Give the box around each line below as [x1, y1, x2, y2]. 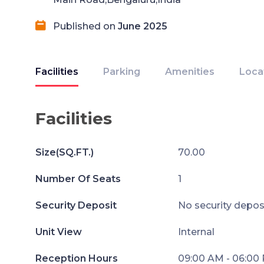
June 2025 [118, 21, 167, 32]
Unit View [35, 226, 82, 237]
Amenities [165, 66, 214, 77]
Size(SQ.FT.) [35, 147, 94, 158]
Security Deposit [35, 200, 117, 211]
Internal [177, 226, 214, 237]
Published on [53, 21, 118, 32]
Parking [103, 66, 140, 77]
